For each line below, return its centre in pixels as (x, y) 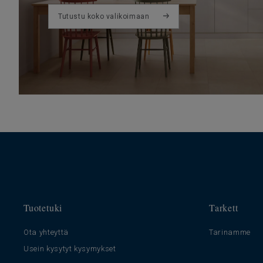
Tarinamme (230, 232)
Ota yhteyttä (46, 232)
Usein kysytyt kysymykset (70, 249)
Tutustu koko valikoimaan (104, 17)
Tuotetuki (43, 208)
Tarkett (224, 208)
